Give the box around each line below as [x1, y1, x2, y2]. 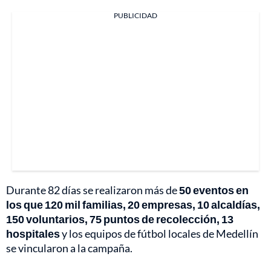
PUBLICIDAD [114, 11, 157, 21]
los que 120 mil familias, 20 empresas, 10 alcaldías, [6, 198, 260, 212]
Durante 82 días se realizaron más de [6, 183, 179, 197]
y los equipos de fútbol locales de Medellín [62, 227, 258, 241]
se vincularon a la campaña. [6, 241, 132, 255]
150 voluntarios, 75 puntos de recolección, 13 [6, 212, 233, 226]
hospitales [6, 227, 62, 241]
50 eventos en [179, 183, 249, 197]
